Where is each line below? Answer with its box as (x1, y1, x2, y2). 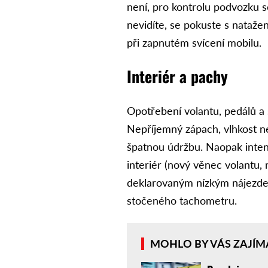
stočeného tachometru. (127, 194, 237, 208)
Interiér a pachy (127, 65, 229, 89)
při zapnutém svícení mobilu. (127, 36, 262, 50)
